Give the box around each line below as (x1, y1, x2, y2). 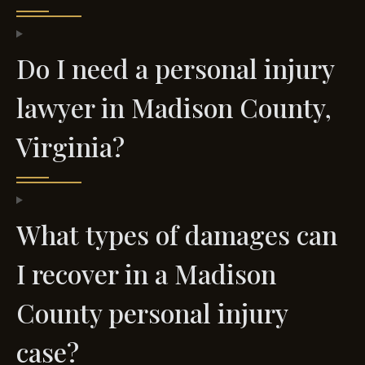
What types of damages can (16, 217, 337, 253)
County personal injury (16, 295, 288, 331)
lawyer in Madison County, (16, 90, 332, 125)
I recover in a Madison (16, 256, 276, 292)
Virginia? (16, 129, 125, 165)
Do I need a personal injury (16, 51, 334, 86)
